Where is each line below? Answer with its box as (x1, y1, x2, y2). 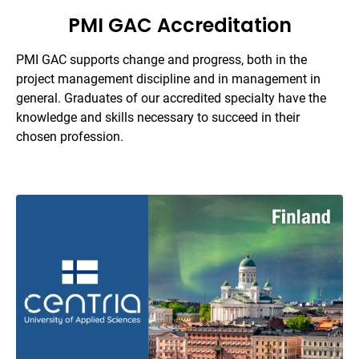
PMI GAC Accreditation (67, 11, 292, 38)
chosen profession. (16, 128, 123, 144)
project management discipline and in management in (16, 71, 321, 87)
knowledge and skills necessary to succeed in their (16, 109, 300, 125)
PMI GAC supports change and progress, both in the (16, 51, 307, 67)
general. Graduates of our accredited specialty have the (16, 90, 326, 106)
